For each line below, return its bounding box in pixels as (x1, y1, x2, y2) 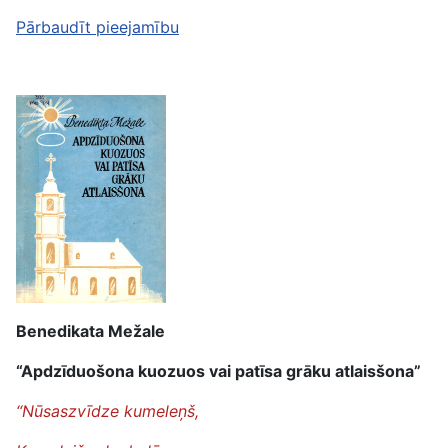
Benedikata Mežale (16, 321, 165, 341)
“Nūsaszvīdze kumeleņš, (16, 401, 199, 421)
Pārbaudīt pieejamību (16, 17, 179, 37)
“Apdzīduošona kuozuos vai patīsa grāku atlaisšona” (16, 361, 421, 381)
